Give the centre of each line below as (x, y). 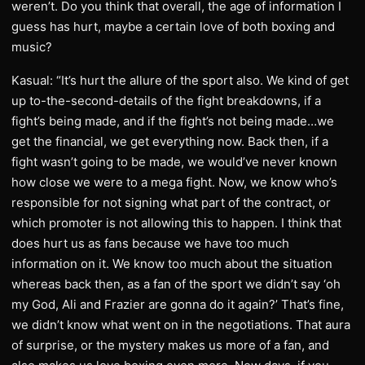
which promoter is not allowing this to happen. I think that (176, 223)
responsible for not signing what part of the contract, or (171, 202)
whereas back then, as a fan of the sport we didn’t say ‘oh (176, 284)
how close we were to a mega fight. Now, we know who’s (174, 182)
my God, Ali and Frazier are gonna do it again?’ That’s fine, (178, 304)
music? (32, 47)
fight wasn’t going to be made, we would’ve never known (174, 162)
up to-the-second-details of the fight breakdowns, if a (166, 101)
